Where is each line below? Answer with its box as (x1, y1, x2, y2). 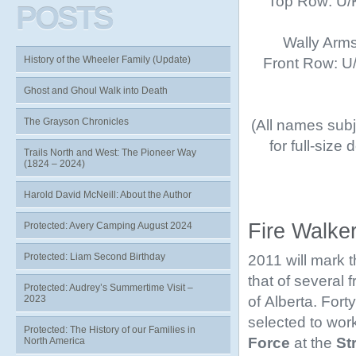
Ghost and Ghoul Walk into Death (24, 85, 168, 96)
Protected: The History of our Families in (24, 324, 195, 335)
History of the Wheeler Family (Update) (24, 54, 191, 65)
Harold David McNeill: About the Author (24, 189, 192, 200)
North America (24, 335, 85, 346)
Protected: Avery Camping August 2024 (24, 220, 192, 231)
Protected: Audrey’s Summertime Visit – (24, 282, 193, 293)
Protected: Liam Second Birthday (24, 251, 165, 262)
